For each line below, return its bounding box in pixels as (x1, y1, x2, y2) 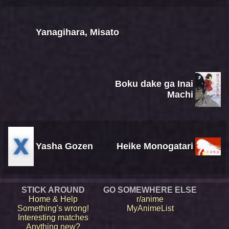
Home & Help (28, 194, 78, 203)
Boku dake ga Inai (115, 78, 193, 89)
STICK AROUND (21, 185, 85, 194)
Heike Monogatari (117, 141, 193, 151)
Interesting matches (17, 213, 88, 222)
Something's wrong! (17, 203, 89, 213)
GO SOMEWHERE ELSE (103, 185, 197, 194)
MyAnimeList (126, 203, 174, 213)
